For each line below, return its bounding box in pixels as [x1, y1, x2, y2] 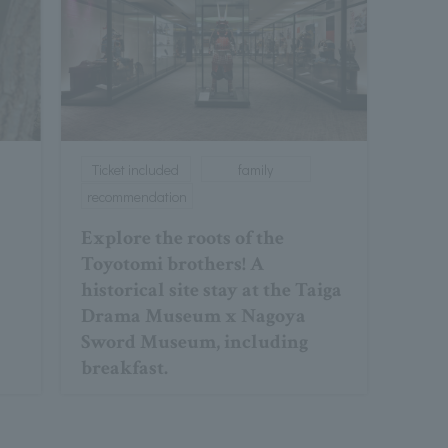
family [238, 160, 274, 180]
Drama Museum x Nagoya [80, 303, 306, 330]
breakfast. [80, 355, 168, 382]
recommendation [86, 187, 187, 207]
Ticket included [92, 160, 180, 180]
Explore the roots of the [80, 225, 284, 252]
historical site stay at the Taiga [80, 277, 342, 304]
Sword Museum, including [80, 329, 308, 356]
